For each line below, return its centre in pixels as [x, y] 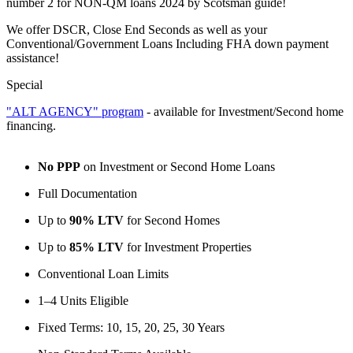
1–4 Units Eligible [83, 300]
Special [26, 84]
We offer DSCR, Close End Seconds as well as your [137, 29]
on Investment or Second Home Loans [178, 166]
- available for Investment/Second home [243, 111]
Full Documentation [87, 193]
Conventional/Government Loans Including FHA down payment [167, 43]
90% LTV [97, 220]
